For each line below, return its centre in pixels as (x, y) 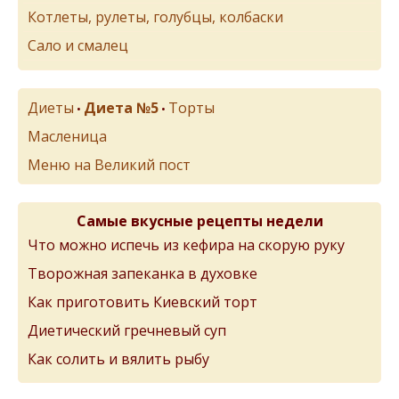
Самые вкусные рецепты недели (199, 221)
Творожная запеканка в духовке (142, 274)
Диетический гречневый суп (127, 331)
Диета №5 (121, 108)
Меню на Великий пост (109, 165)
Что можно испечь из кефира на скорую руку (186, 245)
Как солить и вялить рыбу (118, 359)
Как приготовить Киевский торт (142, 302)
